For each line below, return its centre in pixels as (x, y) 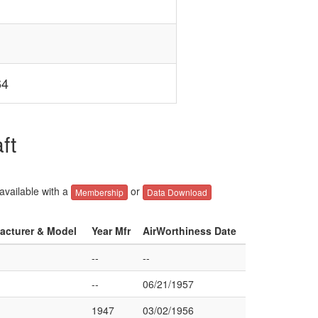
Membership (99, 192)
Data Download (177, 192)
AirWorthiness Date (190, 231)
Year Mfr (111, 231)
